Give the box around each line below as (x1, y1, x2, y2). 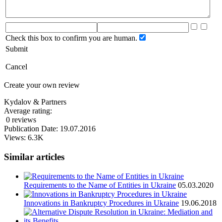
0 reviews (6, 115, 36, 124)
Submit (5, 45, 28, 54)
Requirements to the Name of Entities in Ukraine (24, 180, 176, 189)
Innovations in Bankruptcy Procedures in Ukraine (24, 198, 179, 207)
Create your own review (4, 81, 80, 90)
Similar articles (4, 152, 64, 163)
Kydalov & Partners (4, 98, 66, 107)
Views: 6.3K (4, 133, 44, 142)
